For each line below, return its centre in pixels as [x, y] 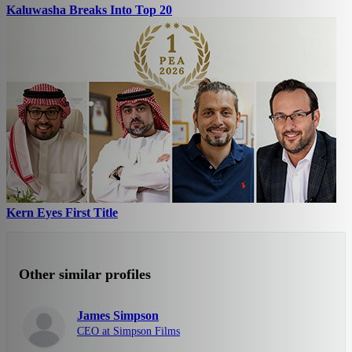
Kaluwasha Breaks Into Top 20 [89, 10]
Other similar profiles [85, 275]
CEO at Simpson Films [128, 332]
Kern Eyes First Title [62, 213]
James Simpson [118, 316]
